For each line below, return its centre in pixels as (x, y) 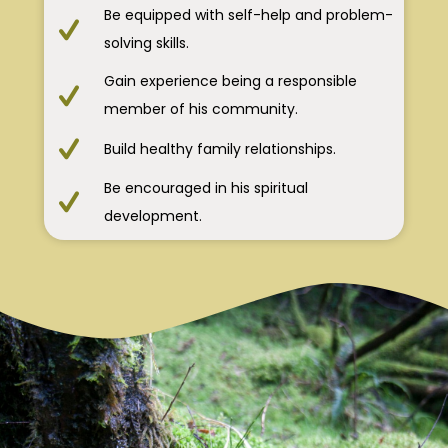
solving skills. (146, 43)
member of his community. (201, 109)
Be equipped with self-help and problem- (248, 15)
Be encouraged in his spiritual (206, 187)
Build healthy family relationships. (220, 148)
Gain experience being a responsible (230, 81)
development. (153, 215)
